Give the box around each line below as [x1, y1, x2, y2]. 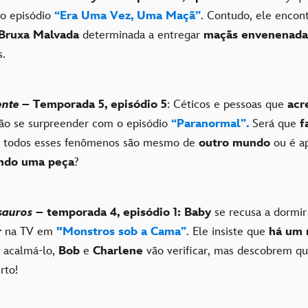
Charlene [93, 243, 143, 258]
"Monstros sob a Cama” [53, 224, 186, 239]
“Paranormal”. [168, 116, 249, 131]
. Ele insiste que [186, 224, 269, 239]
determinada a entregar [79, 27, 203, 42]
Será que [249, 116, 300, 131]
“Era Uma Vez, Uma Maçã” [54, 8, 201, 23]
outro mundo [199, 135, 270, 150]
